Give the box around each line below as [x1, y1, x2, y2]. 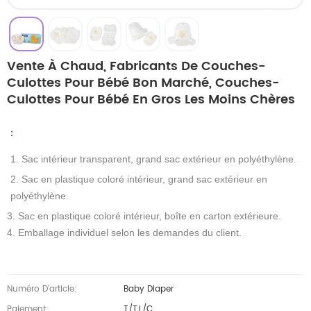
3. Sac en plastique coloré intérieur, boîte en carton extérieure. [7, 210, 281, 222]
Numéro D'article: [7, 283, 77, 296]
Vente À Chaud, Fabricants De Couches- [7, 56, 266, 77]
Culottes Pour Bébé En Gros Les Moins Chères [7, 90, 295, 110]
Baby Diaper [123, 283, 174, 296]
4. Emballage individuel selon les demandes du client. [7, 227, 242, 239]
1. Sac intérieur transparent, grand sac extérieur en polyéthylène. [10, 153, 296, 165]
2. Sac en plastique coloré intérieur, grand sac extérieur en [10, 174, 267, 185]
